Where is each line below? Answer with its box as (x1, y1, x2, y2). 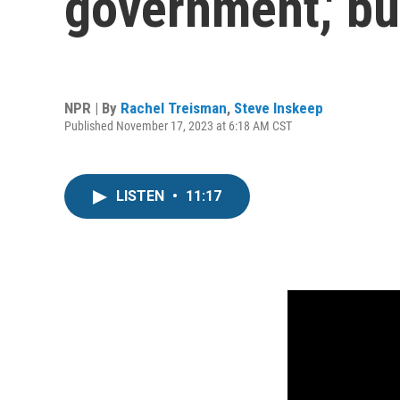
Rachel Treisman (121, 98, 227, 117)
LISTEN (116, 187, 168, 204)
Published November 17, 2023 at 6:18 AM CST (64, 118, 292, 133)
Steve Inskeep (234, 98, 323, 117)
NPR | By (64, 98, 121, 117)
